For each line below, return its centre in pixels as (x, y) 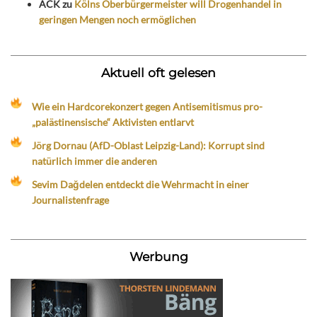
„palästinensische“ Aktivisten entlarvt (113, 122)
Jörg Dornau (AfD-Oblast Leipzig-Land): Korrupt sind (149, 145)
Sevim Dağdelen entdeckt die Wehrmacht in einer (141, 185)
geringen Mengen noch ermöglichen (117, 19)
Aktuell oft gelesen (158, 72)
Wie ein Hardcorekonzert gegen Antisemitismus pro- (148, 106)
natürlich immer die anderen (95, 161)
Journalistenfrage (71, 200)
